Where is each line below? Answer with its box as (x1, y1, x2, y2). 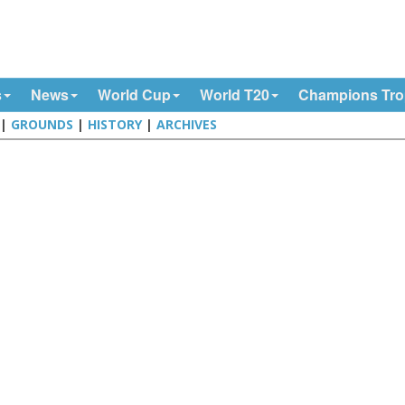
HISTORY (88, 116, 143, 133)
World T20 (199, 84, 269, 105)
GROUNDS (11, 116, 74, 133)
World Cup (97, 84, 171, 105)
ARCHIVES (156, 116, 218, 133)
